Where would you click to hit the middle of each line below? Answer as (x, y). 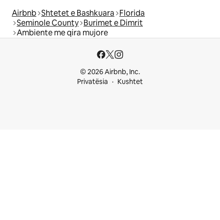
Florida (132, 13)
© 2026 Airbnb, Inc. (110, 72)
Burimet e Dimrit (113, 23)
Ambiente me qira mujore (62, 32)
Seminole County (48, 23)
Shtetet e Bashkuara (78, 13)
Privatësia (93, 82)
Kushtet (130, 82)
